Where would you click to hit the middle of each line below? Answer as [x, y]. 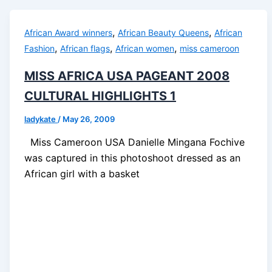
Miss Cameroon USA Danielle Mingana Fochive [134, 142]
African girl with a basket [82, 173]
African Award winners [68, 33]
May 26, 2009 [88, 119]
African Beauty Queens [163, 33]
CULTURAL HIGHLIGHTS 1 [100, 96]
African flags [85, 49]
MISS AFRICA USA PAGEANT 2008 [127, 76]
